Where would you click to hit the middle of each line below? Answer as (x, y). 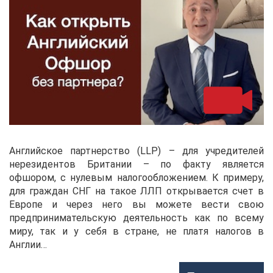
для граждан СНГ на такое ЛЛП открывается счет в (136, 191)
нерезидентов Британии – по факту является (136, 164)
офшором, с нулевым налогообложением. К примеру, (136, 177)
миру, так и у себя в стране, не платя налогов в (136, 231)
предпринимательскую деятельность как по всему (136, 218)
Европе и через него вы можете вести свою (136, 204)
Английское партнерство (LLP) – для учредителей (136, 151)
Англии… (28, 244)
